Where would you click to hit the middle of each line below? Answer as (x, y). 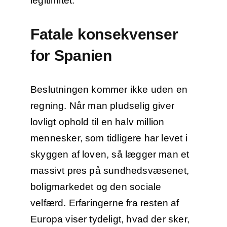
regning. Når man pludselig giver (102, 105)
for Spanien (71, 55)
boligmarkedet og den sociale (96, 186)
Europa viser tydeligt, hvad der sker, (110, 219)
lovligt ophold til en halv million (97, 122)
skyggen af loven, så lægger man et (110, 154)
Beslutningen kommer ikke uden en (109, 89)
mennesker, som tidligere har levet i (109, 138)
